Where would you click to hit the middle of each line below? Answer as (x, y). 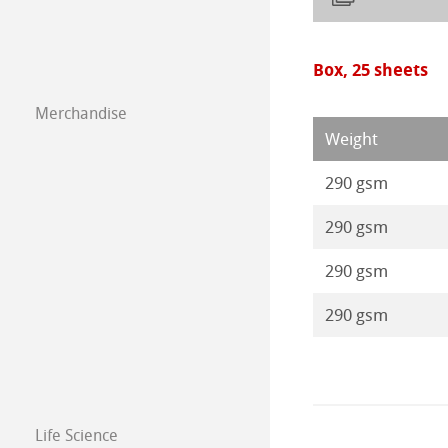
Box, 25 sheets (370, 69)
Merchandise (81, 113)
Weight (351, 138)
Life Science (76, 435)
